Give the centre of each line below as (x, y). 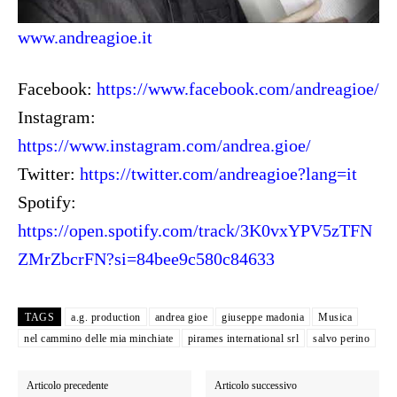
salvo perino (341, 338)
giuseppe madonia (263, 317)
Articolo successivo (256, 385)
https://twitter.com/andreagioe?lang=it (218, 173)
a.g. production (106, 317)
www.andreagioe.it (85, 37)
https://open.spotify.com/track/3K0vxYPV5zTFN (195, 230)
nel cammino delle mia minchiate (99, 338)
